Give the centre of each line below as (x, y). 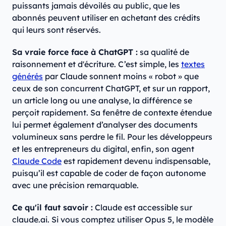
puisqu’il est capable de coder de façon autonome (109, 173)
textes (193, 64)
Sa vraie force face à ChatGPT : (75, 52)
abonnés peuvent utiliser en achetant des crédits (106, 18)
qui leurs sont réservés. (56, 30)
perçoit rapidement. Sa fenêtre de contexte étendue (112, 113)
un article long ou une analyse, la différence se (102, 101)
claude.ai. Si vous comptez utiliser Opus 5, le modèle (113, 220)
